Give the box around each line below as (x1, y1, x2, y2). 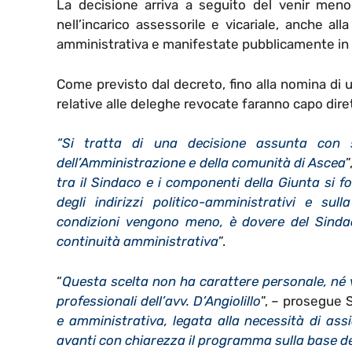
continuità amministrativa (57, 233, 218, 250)
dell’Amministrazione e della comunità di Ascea (57, 155, 346, 171)
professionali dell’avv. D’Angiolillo (57, 292, 261, 309)
